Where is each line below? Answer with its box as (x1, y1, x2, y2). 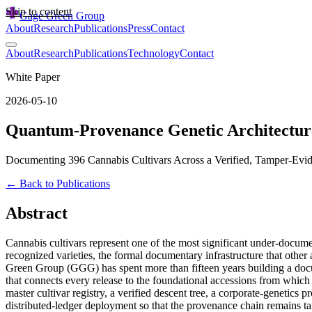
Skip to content (6, 6, 72, 17)
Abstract (6, 203, 68, 222)
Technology (127, 47, 180, 59)
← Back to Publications (6, 177, 110, 189)
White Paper (6, 71, 60, 83)
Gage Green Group (19, 10, 104, 22)
